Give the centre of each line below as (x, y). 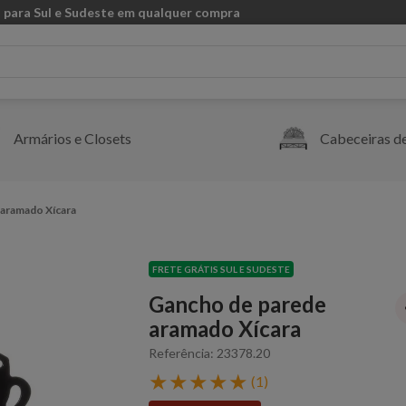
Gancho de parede (237, 304)
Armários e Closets (72, 139)
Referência (179, 353)
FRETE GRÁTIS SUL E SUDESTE (221, 269)
